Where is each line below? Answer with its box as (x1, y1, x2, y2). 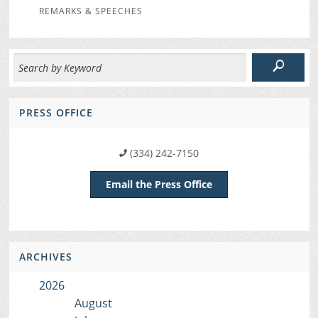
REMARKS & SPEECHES (38, 5, 143, 18)
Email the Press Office (106, 177, 212, 192)
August (74, 295, 112, 312)
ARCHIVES (18, 250, 72, 264)
